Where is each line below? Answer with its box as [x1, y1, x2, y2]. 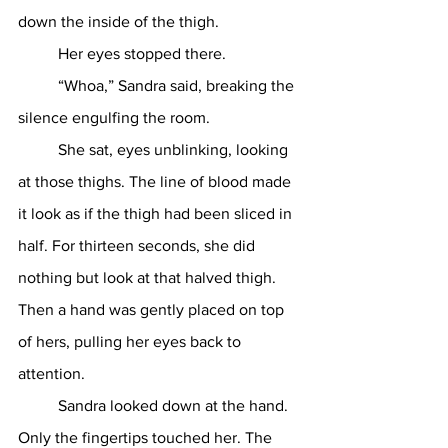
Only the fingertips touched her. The [18, 429, 276, 446]
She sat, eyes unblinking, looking [18, 141, 58, 158]
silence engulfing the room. [18, 109, 210, 126]
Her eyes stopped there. [58, 45, 226, 62]
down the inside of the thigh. [18, 13, 219, 30]
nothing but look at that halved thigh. [18, 269, 280, 286]
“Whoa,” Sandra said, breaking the [18, 77, 58, 94]
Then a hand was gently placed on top [18, 301, 288, 318]
